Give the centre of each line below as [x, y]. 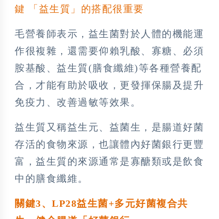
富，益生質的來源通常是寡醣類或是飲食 [109, 162]
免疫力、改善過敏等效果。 [78, 102]
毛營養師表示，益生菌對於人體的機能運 [109, 34]
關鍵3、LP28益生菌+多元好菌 [86, 204]
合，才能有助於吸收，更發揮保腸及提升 [109, 85]
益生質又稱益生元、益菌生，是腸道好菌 [109, 127]
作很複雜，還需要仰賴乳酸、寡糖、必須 [109, 51]
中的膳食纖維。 [52, 179]
